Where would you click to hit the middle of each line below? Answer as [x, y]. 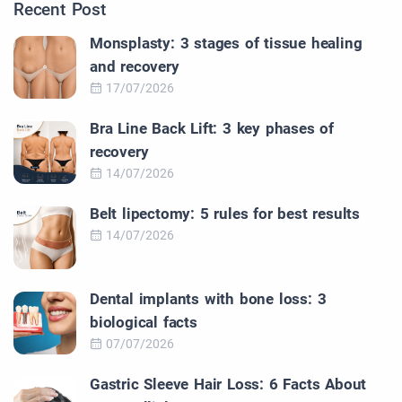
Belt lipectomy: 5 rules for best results [225, 214]
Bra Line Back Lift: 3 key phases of [212, 129]
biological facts [144, 323]
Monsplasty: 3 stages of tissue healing [226, 44]
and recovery [135, 67]
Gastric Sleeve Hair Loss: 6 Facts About [228, 385]
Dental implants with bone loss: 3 [208, 299]
